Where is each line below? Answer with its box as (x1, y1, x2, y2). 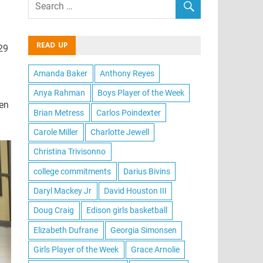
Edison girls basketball (86, 205, 167, 215)
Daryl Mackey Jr (33, 186, 92, 195)
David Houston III (103, 186, 167, 195)
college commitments (33, 166, 112, 176)
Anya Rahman (33, 88, 86, 98)
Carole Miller (33, 127, 79, 137)
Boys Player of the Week (97, 88, 184, 98)
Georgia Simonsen (110, 225, 177, 235)
